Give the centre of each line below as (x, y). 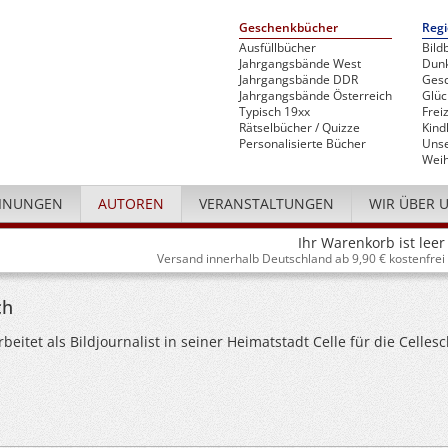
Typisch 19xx (274, 111)
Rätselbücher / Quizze (299, 127)
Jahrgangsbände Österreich (315, 95)
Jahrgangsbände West (300, 63)
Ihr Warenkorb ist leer (371, 242)
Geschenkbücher (288, 27)
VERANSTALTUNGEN (266, 203)
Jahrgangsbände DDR (298, 79)
